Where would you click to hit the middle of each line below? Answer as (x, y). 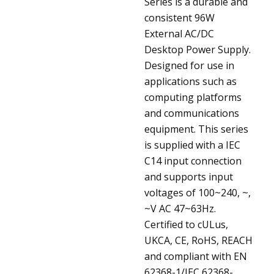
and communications (192, 113)
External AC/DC (179, 33)
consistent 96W (180, 17)
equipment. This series (196, 129)
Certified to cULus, (186, 224)
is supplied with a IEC (192, 145)
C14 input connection (193, 161)
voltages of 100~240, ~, (198, 192)
